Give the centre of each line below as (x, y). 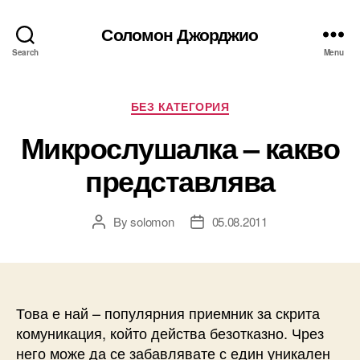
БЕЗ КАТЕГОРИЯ (180, 106)
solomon (152, 221)
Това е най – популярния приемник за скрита (168, 312)
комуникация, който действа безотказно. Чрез (170, 332)
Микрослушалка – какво (180, 147)
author (114, 239)
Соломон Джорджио (180, 33)
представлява (180, 180)
